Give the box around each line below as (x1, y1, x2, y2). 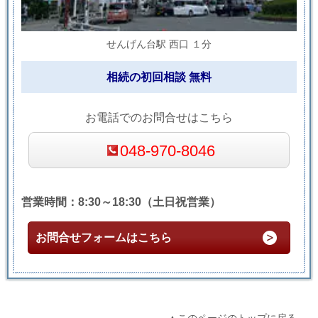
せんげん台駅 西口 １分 (106, 38, 212, 50)
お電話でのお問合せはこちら (85, 111, 233, 124)
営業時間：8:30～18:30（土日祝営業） (21, 195, 221, 208)
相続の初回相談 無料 (106, 71, 212, 84)
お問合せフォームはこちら (35, 231, 172, 243)
